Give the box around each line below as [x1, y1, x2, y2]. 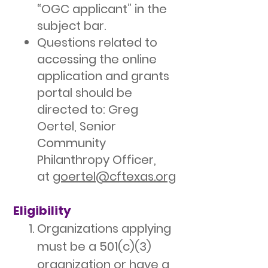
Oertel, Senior [37, 118, 116, 135]
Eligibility [13, 202, 71, 219]
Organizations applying [37, 220, 171, 237]
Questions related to [37, 34, 157, 51]
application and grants [37, 68, 169, 84]
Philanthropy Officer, [37, 151, 156, 168]
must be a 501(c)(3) [37, 238, 151, 255]
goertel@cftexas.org [53, 168, 176, 185]
